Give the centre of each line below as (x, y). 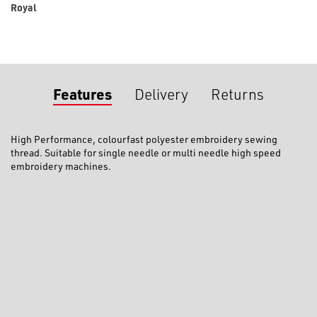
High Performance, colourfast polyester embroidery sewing (144, 139)
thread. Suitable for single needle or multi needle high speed (146, 152)
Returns (237, 94)
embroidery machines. (61, 166)
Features (82, 94)
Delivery (161, 94)
